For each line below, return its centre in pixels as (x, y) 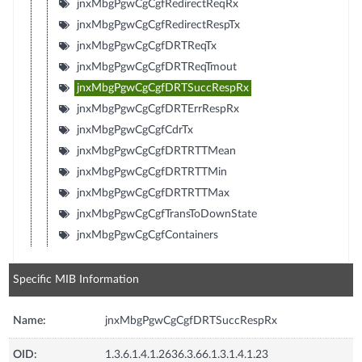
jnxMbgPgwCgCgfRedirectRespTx (158, 25)
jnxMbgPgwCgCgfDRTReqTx (146, 46)
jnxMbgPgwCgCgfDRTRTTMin (152, 172)
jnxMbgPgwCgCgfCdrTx (135, 130)
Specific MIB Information (76, 279)
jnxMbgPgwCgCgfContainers (147, 235)
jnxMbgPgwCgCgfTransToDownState (166, 214)
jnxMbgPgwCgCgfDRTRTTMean (156, 151)
